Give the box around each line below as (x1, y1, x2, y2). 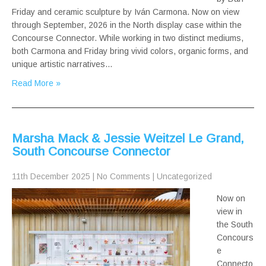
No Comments (97, 172, 150, 182)
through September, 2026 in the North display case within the (12, 20, 242, 30)
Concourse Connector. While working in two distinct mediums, (12, 33, 243, 43)
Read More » (12, 78, 61, 88)
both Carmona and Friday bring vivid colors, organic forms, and (12, 46, 248, 56)
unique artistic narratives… (12, 59, 113, 69)
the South (217, 220, 253, 230)
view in (217, 207, 242, 217)
